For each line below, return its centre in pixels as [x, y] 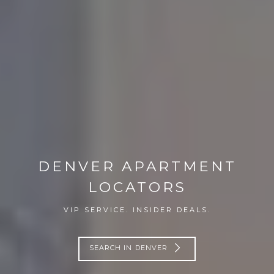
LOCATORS [137, 187]
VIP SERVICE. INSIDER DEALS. [137, 209]
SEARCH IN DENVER [128, 248]
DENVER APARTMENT [137, 166]
